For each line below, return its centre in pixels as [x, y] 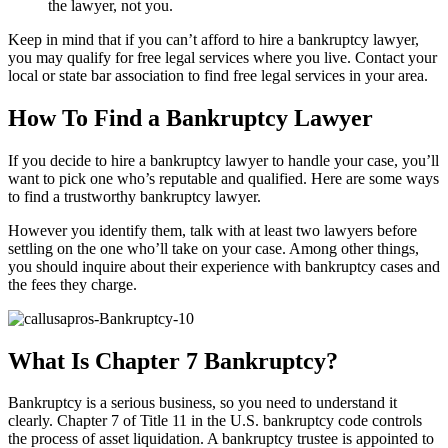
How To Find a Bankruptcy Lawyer [190, 117]
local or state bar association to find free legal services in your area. [218, 75]
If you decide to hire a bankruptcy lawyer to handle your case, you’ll [223, 160]
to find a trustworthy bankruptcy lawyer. [134, 196]
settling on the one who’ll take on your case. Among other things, [213, 248]
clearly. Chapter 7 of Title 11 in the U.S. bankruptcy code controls [215, 421]
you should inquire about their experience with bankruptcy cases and [224, 266]
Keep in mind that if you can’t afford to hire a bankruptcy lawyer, [213, 39]
